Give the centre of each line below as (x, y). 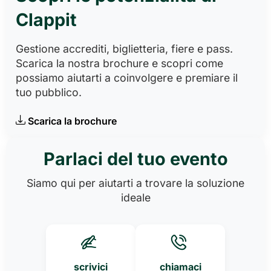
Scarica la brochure (72, 121)
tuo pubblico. (49, 93)
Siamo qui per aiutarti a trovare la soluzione (135, 183)
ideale (135, 198)
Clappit (46, 20)
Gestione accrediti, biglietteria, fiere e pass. (124, 49)
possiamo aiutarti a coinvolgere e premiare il (127, 78)
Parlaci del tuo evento (135, 159)
